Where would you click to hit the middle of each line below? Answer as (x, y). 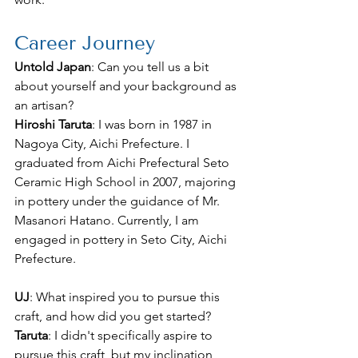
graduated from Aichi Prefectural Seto (123, 163)
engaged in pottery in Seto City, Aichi (122, 240)
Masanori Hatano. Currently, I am (108, 221)
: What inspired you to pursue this (126, 297)
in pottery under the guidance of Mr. (119, 201)
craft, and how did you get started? (113, 316)
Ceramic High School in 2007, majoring (127, 182)
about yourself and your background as (127, 86)
